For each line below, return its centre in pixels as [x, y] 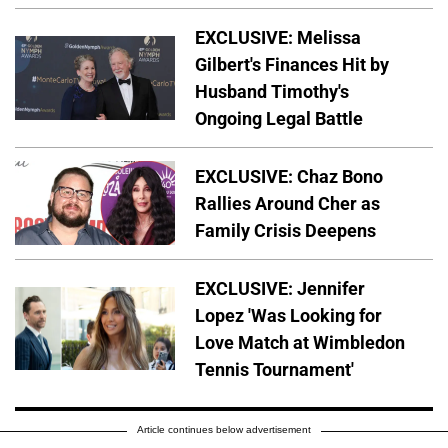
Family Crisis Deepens [285, 230]
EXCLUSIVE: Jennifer [280, 288]
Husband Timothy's [272, 91]
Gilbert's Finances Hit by [292, 64]
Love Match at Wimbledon [300, 342]
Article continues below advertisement [224, 430]
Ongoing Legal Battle [279, 118]
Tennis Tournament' [274, 369]
